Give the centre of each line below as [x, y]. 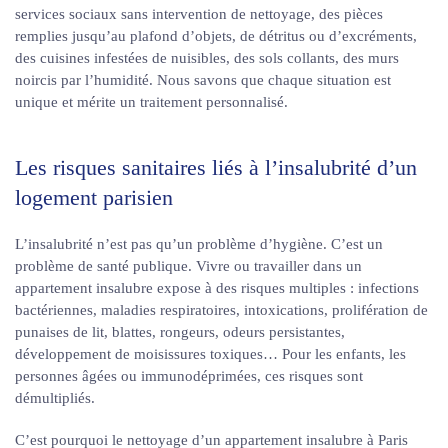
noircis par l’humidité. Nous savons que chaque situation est [203, 80]
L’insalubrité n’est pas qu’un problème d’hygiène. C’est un [199, 244]
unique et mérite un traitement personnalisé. [151, 102]
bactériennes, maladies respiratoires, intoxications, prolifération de [221, 310]
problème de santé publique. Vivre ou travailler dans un [188, 266]
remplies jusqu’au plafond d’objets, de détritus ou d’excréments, [216, 36]
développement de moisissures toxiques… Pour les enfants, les [210, 354]
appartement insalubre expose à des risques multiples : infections [217, 288]
